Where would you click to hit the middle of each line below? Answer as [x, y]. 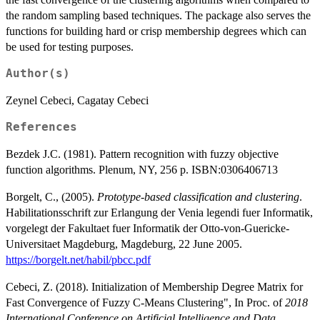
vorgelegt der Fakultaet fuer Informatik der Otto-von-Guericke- [147, 228]
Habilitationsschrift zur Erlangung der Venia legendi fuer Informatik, [159, 212]
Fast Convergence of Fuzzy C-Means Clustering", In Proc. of [145, 302]
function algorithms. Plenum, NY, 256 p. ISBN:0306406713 [142, 169]
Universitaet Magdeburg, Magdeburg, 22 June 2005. [124, 244]
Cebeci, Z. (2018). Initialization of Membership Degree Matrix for [154, 286]
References [41, 127]
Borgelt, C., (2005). [51, 196]
